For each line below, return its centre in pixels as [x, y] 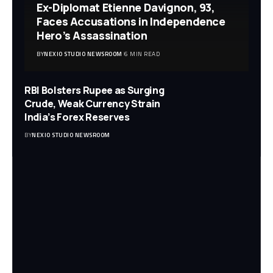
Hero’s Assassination [92, 35]
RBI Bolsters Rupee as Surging [94, 90]
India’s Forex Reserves [77, 117]
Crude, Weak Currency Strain [92, 103]
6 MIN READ [142, 54]
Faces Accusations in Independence [131, 21]
